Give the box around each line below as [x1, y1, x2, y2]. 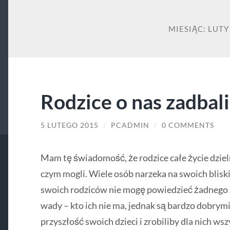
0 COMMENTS [161, 121, 214, 130]
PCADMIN [110, 121, 149, 130]
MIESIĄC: [168, 24, 208, 34]
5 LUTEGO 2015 [40, 121, 99, 130]
